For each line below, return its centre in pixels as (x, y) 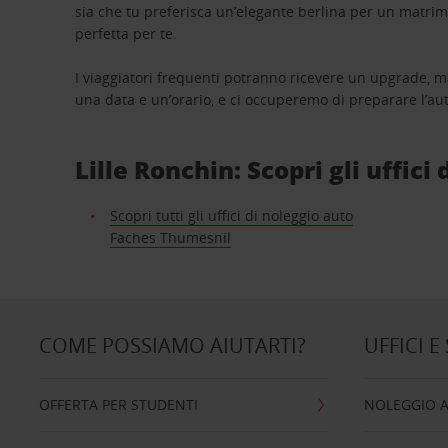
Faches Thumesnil (170, 237)
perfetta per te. (126, 33)
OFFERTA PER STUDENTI (118, 404)
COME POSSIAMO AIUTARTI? (172, 345)
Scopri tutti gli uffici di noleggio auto (231, 215)
